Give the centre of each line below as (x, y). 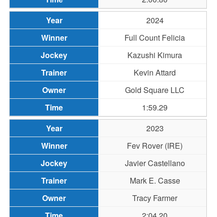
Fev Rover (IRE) (155, 146)
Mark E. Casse (155, 180)
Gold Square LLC (155, 90)
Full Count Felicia (155, 38)
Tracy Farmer (155, 198)
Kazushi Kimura (155, 55)
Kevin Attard (155, 72)
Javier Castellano (155, 163)
